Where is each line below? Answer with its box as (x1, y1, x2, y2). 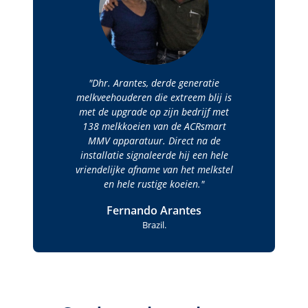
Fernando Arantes (107, 203, 201, 219)
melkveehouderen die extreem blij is (76, 91, 232, 104)
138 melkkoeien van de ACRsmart (82, 120, 226, 133)
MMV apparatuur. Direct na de (87, 134, 221, 148)
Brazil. (142, 219, 166, 232)
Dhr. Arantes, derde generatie (92, 76, 219, 90)
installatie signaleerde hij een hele (80, 148, 228, 162)
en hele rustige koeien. (104, 177, 201, 191)
